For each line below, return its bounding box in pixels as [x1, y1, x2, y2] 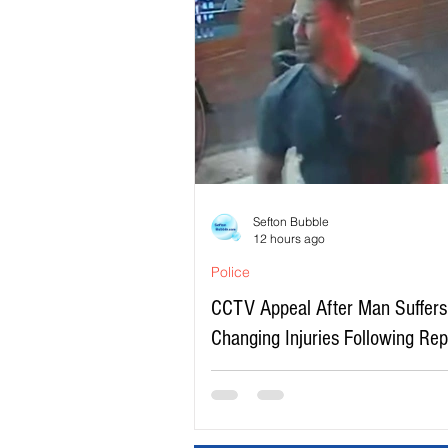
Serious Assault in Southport [211, 356, 422, 382]
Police [211, 263, 250, 282]
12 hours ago [253, 231, 325, 247]
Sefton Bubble [253, 214, 329, 230]
